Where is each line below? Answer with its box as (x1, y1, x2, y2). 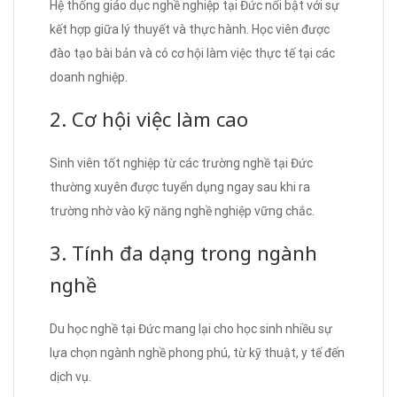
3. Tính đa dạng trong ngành (50, 238, 317, 266)
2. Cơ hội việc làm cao (50, 105, 248, 132)
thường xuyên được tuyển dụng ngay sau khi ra (50, 179, 310, 194)
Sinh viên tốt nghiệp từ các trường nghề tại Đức (50, 155, 313, 170)
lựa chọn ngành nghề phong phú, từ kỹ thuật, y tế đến (50, 345, 345, 360)
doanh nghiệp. (50, 69, 128, 84)
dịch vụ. (50, 369, 91, 384)
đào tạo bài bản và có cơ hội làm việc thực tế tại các (50, 45, 335, 60)
